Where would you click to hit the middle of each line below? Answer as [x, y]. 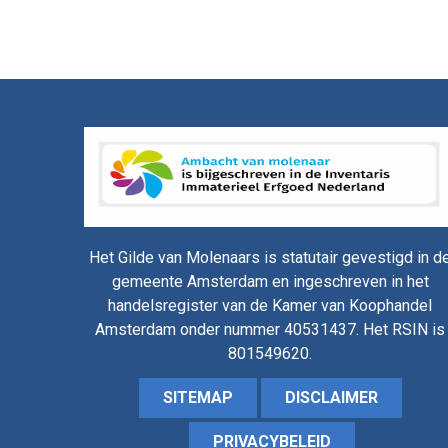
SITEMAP [197, 397]
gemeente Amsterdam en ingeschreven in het [270, 281]
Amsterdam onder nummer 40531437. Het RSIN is [270, 329]
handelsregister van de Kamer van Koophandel [270, 305]
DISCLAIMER [331, 397]
